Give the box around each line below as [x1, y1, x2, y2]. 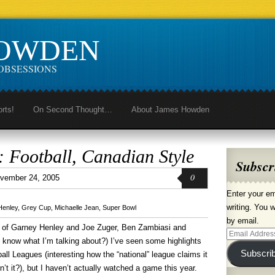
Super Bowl [103, 204, 136, 211]
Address [226, 242, 255, 252]
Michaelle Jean [55, 204, 99, 211]
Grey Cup [21, 204, 51, 211]
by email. [227, 216, 259, 225]
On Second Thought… [33, 105, 112, 114]
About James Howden [131, 105, 209, 114]
